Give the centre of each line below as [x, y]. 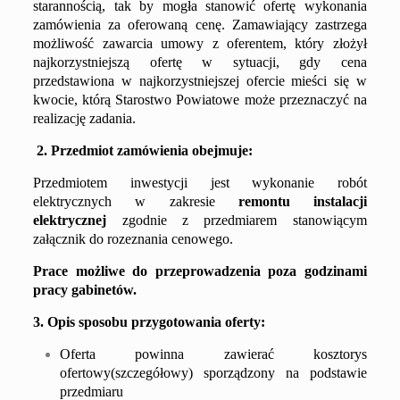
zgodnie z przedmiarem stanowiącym [237, 220]
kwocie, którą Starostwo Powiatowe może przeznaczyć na [200, 100]
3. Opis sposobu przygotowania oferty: [150, 322]
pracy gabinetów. [85, 290]
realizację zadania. [85, 118]
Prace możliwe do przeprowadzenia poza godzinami [200, 271]
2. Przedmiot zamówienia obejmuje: [145, 150]
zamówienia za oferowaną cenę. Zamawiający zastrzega [200, 25]
